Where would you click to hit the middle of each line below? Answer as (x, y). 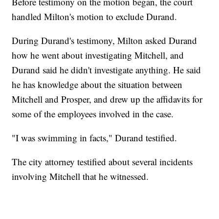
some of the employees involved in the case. (93, 113)
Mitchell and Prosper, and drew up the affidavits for (107, 99)
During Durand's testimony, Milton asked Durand (105, 40)
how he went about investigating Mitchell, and (98, 55)
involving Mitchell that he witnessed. (80, 176)
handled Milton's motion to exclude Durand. (95, 16)
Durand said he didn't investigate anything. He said (107, 69)
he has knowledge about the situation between (97, 84)
